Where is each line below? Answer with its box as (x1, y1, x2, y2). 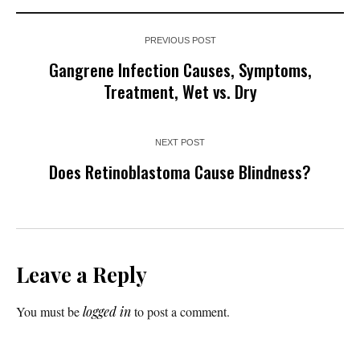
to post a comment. (131, 303, 230, 321)
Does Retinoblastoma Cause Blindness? (49, 159, 311, 185)
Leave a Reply (16, 260, 147, 289)
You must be (16, 303, 83, 321)
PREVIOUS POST (144, 35, 216, 46)
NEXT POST (155, 137, 205, 148)
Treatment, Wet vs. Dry (103, 79, 257, 104)
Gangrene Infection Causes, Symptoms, (48, 57, 312, 83)
